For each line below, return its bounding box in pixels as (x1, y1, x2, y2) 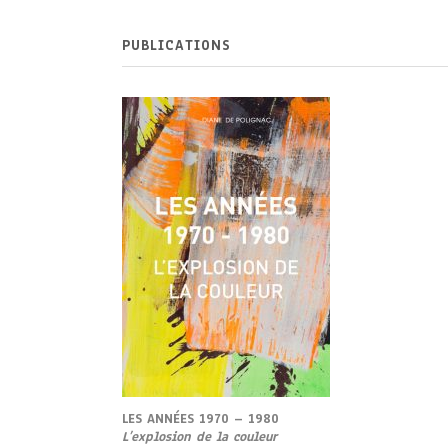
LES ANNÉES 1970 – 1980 (122, 410, 279, 428)
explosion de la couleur (131, 428, 277, 446)
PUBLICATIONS (122, 36, 231, 55)
